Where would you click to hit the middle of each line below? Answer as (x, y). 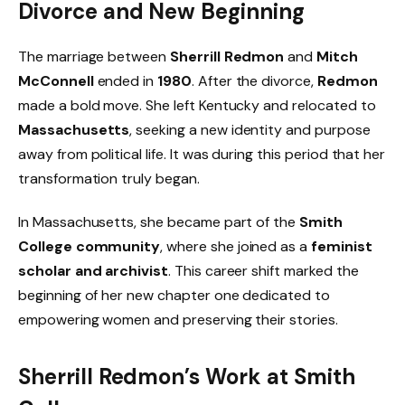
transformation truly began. (109, 178)
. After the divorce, (254, 80)
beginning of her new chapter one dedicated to (174, 295)
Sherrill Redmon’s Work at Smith (187, 377)
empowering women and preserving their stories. (178, 319)
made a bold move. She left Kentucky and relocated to (197, 105)
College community (89, 246)
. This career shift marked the (264, 270)
